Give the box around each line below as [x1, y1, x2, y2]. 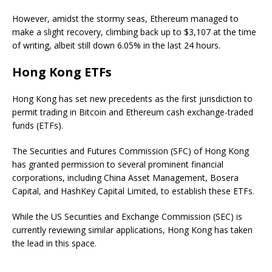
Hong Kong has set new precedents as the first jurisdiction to [12, 93, 253, 104]
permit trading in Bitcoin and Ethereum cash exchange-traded [12, 106, 253, 118]
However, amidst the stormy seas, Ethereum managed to [12, 13, 239, 24]
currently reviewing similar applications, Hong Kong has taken [12, 224, 253, 236]
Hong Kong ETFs [12, 64, 112, 80]
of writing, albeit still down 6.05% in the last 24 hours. [12, 39, 220, 51]
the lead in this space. [12, 237, 97, 249]
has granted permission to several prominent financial [12, 158, 223, 170]
